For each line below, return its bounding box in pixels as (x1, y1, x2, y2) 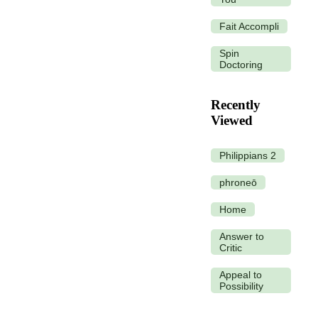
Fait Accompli (219, 20, 279, 32)
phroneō (219, 177, 257, 189)
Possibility (219, 280, 263, 292)
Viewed (211, 113, 253, 128)
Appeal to (219, 269, 262, 281)
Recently (211, 97, 261, 113)
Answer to (219, 231, 264, 243)
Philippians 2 (219, 150, 276, 162)
